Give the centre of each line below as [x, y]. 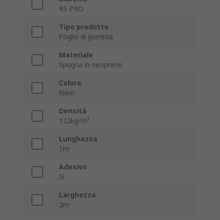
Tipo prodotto [84, 27]
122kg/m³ [74, 121]
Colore [70, 83]
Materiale [76, 55]
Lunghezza [78, 139]
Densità [73, 111]
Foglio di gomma [86, 37]
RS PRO [71, 9]
